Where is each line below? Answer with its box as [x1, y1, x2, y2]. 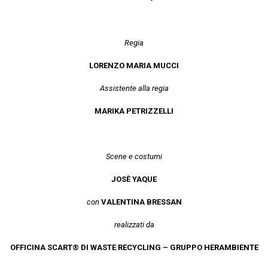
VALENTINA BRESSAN [100, 197, 182, 206]
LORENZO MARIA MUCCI [89, 60, 179, 70]
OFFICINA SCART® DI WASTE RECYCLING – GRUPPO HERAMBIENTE [10, 242, 258, 252]
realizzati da [114, 220, 154, 229]
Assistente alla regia [99, 83, 169, 93]
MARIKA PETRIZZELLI [95, 106, 173, 115]
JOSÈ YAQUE [111, 174, 157, 184]
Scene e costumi [106, 151, 162, 161]
